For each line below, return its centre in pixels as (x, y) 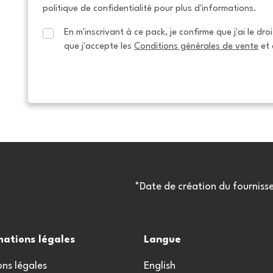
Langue (162, 240)
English (160, 266)
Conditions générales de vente (196, 46)
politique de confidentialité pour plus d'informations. (150, 8)
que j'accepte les (99, 46)
